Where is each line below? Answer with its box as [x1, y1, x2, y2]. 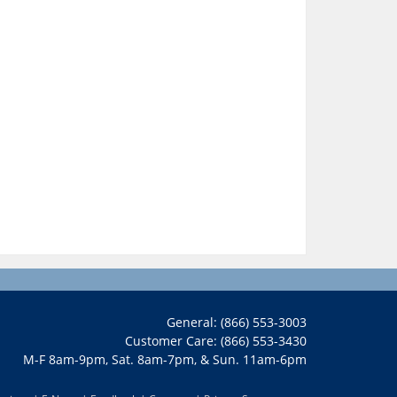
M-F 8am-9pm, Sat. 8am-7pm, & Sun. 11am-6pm [23, 351, 307, 369]
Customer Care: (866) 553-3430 [125, 332, 307, 350]
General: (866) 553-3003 [167, 314, 307, 331]
